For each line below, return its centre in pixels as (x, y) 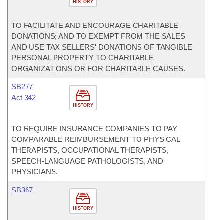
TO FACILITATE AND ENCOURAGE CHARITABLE (95, 25)
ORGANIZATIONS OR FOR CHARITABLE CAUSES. (98, 69)
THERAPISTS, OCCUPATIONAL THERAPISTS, (90, 150)
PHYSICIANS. (35, 172)
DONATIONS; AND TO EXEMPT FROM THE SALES (98, 36)
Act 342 (24, 97)
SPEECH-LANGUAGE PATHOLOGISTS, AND (87, 161)
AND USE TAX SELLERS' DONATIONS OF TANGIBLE (102, 47)
